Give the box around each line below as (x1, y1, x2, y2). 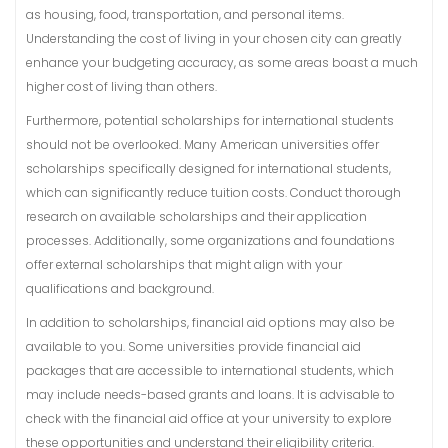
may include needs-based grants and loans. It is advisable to (26, 386, 395, 403)
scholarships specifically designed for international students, (26, 160, 391, 177)
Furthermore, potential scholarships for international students (26, 112, 394, 129)
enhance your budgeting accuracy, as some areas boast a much (26, 54, 418, 71)
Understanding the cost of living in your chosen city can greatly (26, 30, 402, 47)
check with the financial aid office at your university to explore (26, 410, 392, 427)
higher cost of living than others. (26, 78, 217, 95)
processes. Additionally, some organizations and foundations (26, 232, 395, 249)
